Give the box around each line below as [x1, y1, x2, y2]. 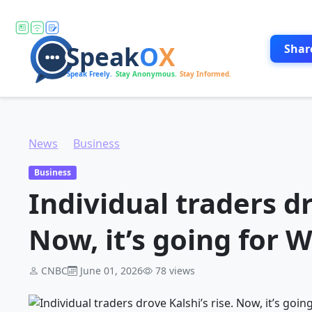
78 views [155, 264, 196, 278]
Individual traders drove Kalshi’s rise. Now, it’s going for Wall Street [135, 136, 263, 151]
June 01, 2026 [80, 264, 143, 278]
